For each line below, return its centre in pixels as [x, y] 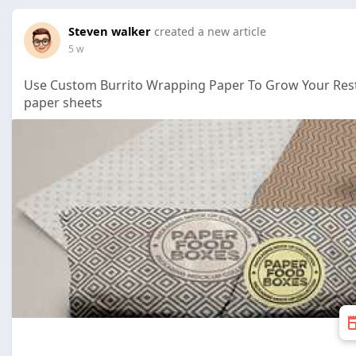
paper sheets [63, 103]
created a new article [210, 31]
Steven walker [110, 31]
